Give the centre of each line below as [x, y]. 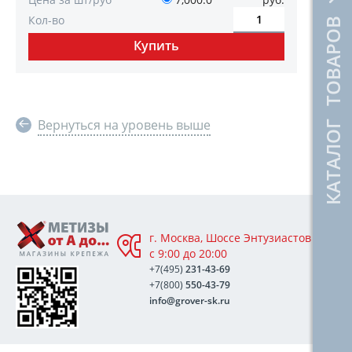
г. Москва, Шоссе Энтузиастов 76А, [243, 238]
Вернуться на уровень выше [124, 125]
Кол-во [46, 20]
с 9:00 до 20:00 [188, 253]
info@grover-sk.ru [190, 301]
